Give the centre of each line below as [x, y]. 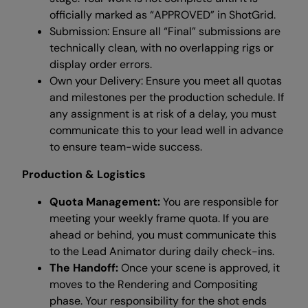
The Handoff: [84, 268]
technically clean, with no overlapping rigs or [162, 48]
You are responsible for [219, 202]
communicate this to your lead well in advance [166, 130]
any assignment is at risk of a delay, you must [163, 114]
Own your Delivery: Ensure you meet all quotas [166, 81]
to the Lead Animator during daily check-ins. [162, 251]
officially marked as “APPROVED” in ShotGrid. [163, 15]
